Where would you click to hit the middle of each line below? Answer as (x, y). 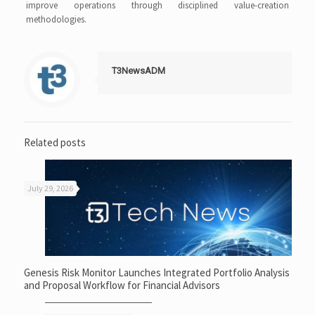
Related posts (54, 142)
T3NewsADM (138, 71)
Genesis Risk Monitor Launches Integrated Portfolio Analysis (156, 272)
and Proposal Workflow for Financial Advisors (122, 285)
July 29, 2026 (50, 188)
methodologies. (57, 19)
